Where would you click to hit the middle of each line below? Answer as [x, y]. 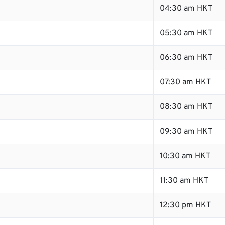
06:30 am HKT [186, 58]
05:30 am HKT [186, 33]
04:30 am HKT [186, 9]
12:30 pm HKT [185, 205]
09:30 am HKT [186, 132]
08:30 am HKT [186, 107]
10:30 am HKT [185, 156]
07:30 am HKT [185, 82]
